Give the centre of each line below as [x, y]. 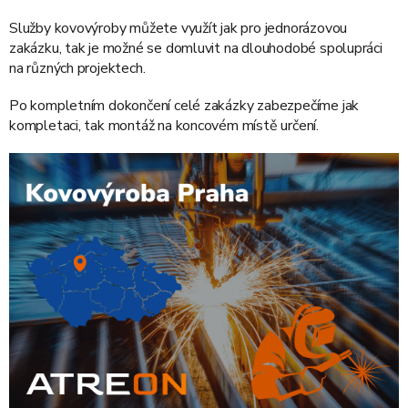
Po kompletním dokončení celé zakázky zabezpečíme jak [184, 105]
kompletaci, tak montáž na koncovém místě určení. [164, 125]
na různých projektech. [79, 68]
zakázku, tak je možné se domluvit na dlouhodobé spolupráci [196, 48]
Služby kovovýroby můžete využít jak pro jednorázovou [178, 28]
